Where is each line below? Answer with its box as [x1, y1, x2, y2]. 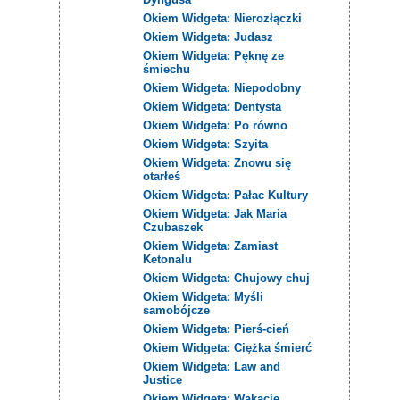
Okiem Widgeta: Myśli [143, 289, 264, 304]
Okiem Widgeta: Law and [143, 359, 281, 373]
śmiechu [143, 62, 191, 76]
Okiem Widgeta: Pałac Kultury [143, 187, 309, 202]
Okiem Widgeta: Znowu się [143, 155, 292, 170]
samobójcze [143, 303, 211, 317]
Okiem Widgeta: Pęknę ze [143, 48, 285, 62]
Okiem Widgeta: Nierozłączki [143, 11, 303, 25]
